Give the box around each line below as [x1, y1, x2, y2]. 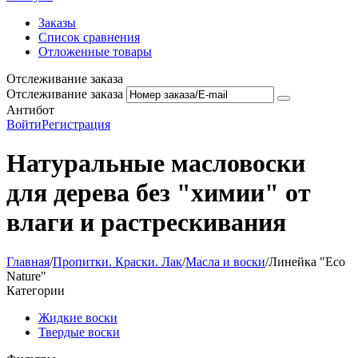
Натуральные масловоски [6, 149, 305, 178]
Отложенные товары [38, 45, 152, 58]
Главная [6, 254, 50, 268]
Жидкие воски [38, 310, 117, 324]
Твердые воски [38, 324, 120, 339]
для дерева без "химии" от [6, 178, 311, 208]
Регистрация [42, 117, 110, 131]
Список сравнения [38, 30, 140, 44]
